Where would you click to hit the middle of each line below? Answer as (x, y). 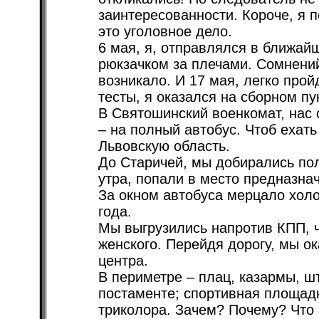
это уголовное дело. (165, 31)
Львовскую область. (164, 146)
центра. (123, 261)
